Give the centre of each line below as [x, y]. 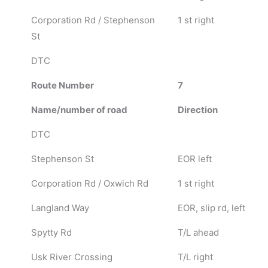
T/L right [195, 257]
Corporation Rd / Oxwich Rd [89, 183]
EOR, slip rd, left [211, 208]
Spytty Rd [51, 232]
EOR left [194, 159]
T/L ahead [198, 232]
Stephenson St [62, 159]
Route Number [62, 85]
